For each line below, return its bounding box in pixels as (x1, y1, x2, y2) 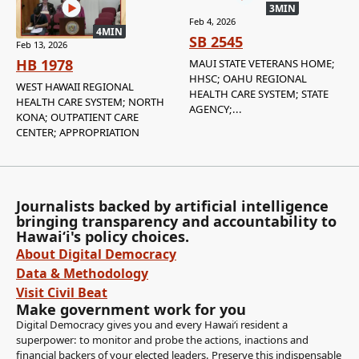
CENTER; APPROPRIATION (16, 125, 139, 140)
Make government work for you (16, 300, 246, 320)
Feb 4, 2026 (189, 15, 236, 28)
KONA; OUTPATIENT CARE (16, 110, 139, 125)
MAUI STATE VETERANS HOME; (189, 56, 335, 71)
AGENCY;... (189, 102, 242, 117)
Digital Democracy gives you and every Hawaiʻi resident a (16, 317, 288, 333)
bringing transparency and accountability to (16, 212, 337, 232)
